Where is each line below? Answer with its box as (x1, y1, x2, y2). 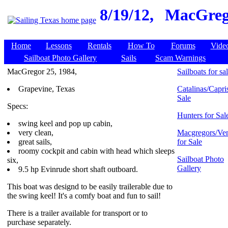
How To (127, 41, 155, 50)
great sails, (18, 137, 52, 146)
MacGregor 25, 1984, (7, 67, 77, 76)
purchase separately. (7, 218, 71, 226)
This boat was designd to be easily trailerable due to (7, 182, 173, 191)
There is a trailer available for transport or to (7, 209, 148, 217)
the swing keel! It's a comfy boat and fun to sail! (7, 191, 161, 200)
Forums (170, 41, 195, 50)
